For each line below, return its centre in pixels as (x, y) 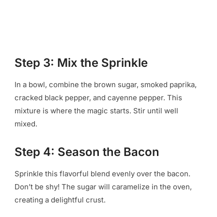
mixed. (26, 124)
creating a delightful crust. (60, 200)
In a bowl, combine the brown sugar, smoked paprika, (106, 84)
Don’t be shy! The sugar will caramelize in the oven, (103, 186)
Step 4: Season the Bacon (87, 152)
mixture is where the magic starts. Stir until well (96, 110)
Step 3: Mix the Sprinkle (81, 62)
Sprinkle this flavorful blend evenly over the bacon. (102, 173)
